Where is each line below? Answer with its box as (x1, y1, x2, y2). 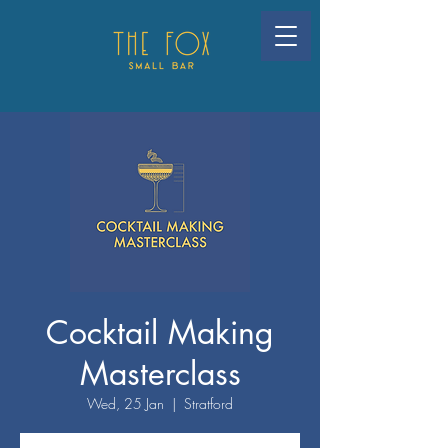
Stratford (184, 394, 233, 413)
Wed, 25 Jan (87, 394, 164, 413)
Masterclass (79, 353, 241, 394)
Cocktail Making (46, 312, 274, 353)
